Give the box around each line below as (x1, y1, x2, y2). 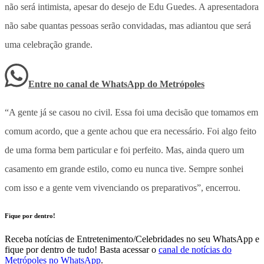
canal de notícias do (159, 244, 232, 255)
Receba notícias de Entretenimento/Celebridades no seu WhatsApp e (5, 233, 259, 244)
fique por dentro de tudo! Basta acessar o (5, 244, 156, 255)
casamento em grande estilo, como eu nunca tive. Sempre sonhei (5, 163, 243, 174)
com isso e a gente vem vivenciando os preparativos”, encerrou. (5, 182, 240, 193)
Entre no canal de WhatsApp (28, 78, 147, 89)
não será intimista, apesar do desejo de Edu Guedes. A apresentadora (5, 1, 259, 12)
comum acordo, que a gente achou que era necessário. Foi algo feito (5, 126, 256, 136)
